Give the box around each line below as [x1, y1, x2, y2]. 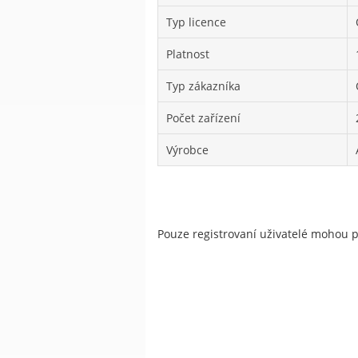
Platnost [166, 46, 209, 62]
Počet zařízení [166, 110, 241, 126]
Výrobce [166, 142, 209, 158]
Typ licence [166, 14, 226, 30]
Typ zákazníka [166, 78, 241, 94]
